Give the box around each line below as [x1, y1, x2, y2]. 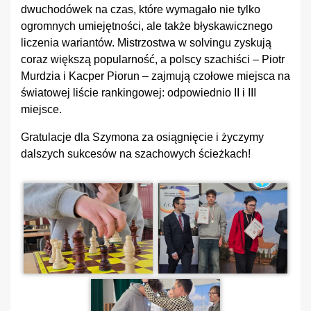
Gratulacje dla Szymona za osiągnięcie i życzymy [21, 131, 264, 143]
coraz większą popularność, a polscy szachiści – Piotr [21, 53, 285, 65]
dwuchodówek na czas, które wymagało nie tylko [21, 3, 260, 15]
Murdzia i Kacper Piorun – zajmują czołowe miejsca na [21, 70, 290, 82]
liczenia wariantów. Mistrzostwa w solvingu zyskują [21, 37, 271, 49]
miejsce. [21, 103, 62, 115]
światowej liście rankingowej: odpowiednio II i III [21, 87, 256, 99]
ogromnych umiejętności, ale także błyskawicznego [21, 20, 273, 32]
